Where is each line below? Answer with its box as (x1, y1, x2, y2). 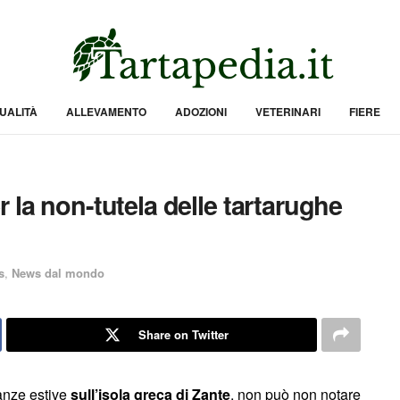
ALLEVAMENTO (65, 104, 146, 120)
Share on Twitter (137, 325, 229, 343)
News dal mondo (12, 264, 104, 282)
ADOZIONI (174, 104, 227, 120)
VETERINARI (254, 104, 321, 120)
